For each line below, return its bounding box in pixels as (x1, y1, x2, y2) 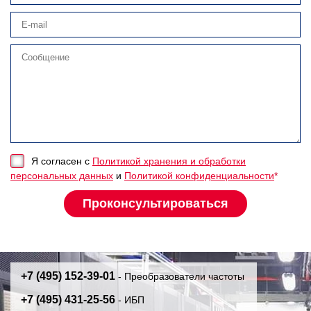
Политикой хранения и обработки (92, 155, 246, 167)
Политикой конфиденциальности (124, 170, 274, 182)
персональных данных (10, 170, 113, 182)
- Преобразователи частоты (115, 271, 244, 283)
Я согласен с (31, 155, 92, 167)
